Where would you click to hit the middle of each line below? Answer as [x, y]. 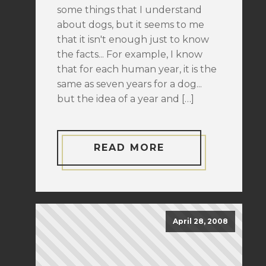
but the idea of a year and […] [126, 99]
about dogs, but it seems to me [131, 25]
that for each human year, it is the [137, 69]
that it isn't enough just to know [133, 39]
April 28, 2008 [200, 221]
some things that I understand [129, 10]
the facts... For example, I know [130, 54]
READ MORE [129, 148]
